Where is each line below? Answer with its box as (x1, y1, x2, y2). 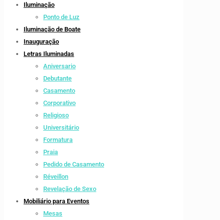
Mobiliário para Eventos (24, 197, 89, 205)
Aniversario (43, 62, 76, 70)
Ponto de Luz (43, 13, 80, 21)
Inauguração (24, 38, 59, 46)
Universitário (43, 124, 79, 132)
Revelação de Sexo (43, 185, 96, 193)
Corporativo (43, 99, 76, 107)
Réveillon (43, 173, 68, 181)
